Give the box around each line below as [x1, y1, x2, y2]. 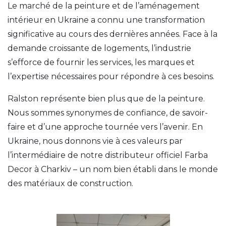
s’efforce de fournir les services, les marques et [8, 57, 195, 67]
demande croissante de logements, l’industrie [8, 43, 191, 53]
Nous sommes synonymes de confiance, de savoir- [8, 107, 208, 118]
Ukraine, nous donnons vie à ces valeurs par [8, 136, 183, 146]
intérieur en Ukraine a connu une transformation [8, 15, 205, 25]
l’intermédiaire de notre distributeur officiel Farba [8, 150, 208, 160]
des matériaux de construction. [8, 178, 133, 188]
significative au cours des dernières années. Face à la [8, 29, 217, 39]
